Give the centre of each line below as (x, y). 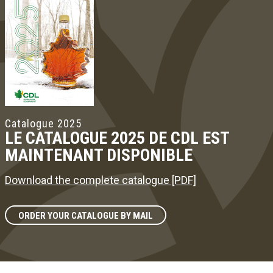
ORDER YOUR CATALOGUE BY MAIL (86, 215)
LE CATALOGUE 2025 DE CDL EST (117, 138)
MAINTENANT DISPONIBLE (99, 155)
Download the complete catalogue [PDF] (101, 180)
